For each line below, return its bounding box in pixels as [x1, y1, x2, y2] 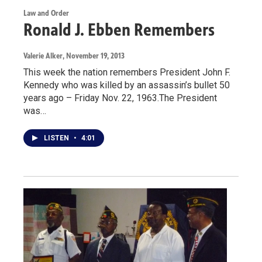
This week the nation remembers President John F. [23, 67, 230, 78]
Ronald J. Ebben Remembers [23, 19, 215, 41]
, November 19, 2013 [63, 51, 125, 61]
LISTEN [44, 134, 71, 143]
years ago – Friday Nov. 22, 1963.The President [23, 92, 217, 104]
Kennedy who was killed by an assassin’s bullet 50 [23, 80, 230, 91]
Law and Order [23, 8, 69, 19]
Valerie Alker [23, 51, 63, 61]
